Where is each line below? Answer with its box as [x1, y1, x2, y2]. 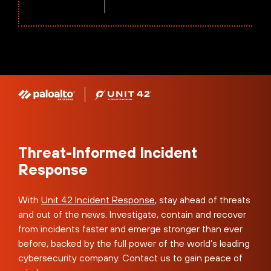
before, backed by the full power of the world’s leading [18, 237, 250, 249]
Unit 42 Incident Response [41, 194, 155, 205]
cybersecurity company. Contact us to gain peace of [18, 252, 243, 263]
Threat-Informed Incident [18, 143, 197, 161]
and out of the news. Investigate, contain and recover [18, 208, 246, 220]
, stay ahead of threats [155, 194, 250, 205]
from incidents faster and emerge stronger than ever [18, 223, 243, 234]
